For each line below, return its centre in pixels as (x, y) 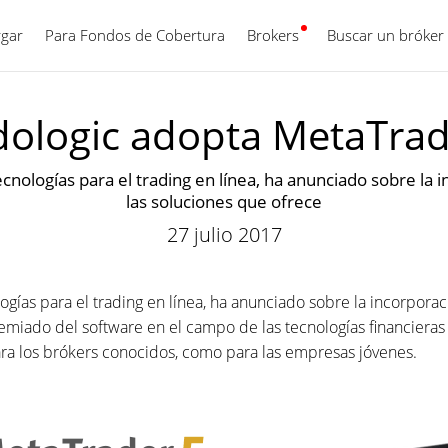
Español (302, 35)
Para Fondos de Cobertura (135, 35)
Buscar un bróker (385, 35)
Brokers (273, 35)
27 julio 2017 (224, 234)
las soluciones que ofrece (224, 201)
